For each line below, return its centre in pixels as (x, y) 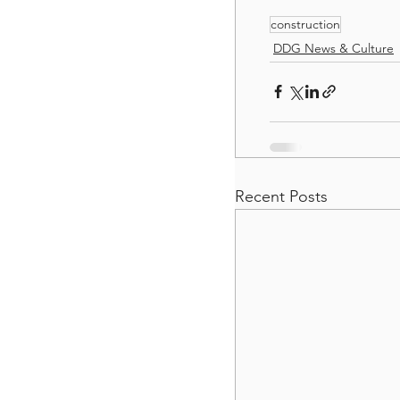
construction (305, 24)
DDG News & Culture (333, 48)
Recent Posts (282, 196)
